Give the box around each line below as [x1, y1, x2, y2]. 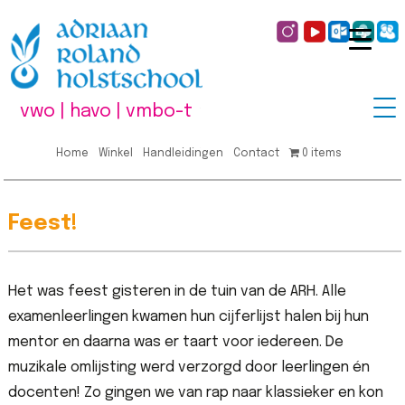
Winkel [99, 147, 133, 159]
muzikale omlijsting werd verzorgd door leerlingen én [7, 359, 370, 375]
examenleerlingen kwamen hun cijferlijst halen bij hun [7, 308, 369, 325]
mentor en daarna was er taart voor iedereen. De [7, 334, 344, 350]
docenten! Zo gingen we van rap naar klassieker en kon [7, 384, 383, 400]
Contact [233, 147, 279, 159]
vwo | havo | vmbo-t [20, 102, 193, 121]
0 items [302, 147, 342, 159]
